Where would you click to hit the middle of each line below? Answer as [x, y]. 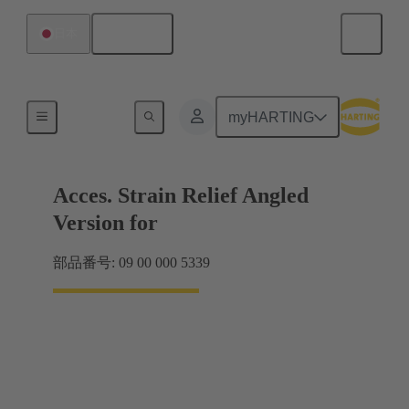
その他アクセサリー [129, 114]
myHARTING [272, 117]
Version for [105, 223]
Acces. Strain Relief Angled [181, 196]
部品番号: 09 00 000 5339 [131, 263]
